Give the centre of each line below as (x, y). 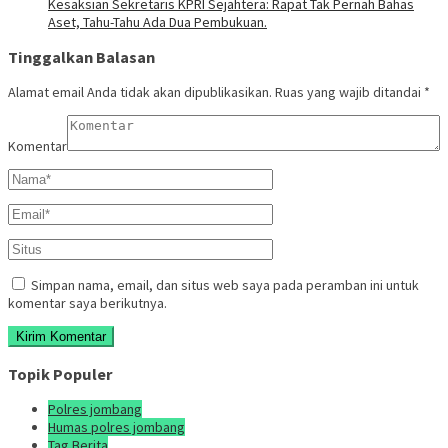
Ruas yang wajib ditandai (349, 92)
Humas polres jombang (116, 427)
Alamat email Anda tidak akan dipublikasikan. (140, 92)
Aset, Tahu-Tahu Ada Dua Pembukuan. (157, 21)
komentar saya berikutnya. (87, 303)
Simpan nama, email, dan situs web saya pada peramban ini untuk (225, 285)
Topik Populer (60, 373)
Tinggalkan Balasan (81, 57)
